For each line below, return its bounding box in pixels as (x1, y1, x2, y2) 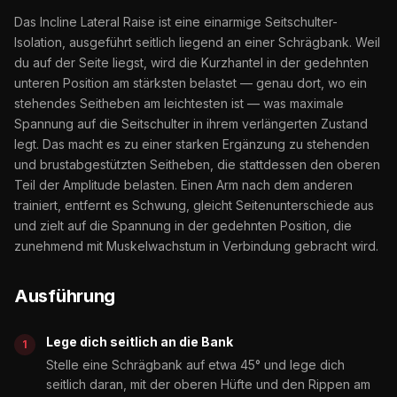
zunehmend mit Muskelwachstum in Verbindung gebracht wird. (14, 237, 378, 253)
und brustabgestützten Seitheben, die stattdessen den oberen (14, 156, 380, 172)
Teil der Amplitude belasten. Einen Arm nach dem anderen (14, 176, 353, 192)
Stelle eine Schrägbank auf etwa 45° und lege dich (46, 356, 345, 372)
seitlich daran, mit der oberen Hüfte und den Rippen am (46, 376, 370, 392)
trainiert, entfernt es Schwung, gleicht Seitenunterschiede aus (14, 197, 374, 213)
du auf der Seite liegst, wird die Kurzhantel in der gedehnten (14, 54, 369, 70)
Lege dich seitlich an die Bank (46, 333, 233, 349)
